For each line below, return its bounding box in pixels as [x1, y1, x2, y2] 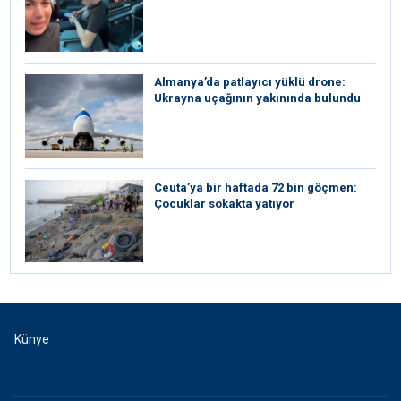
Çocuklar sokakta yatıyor [154, 196, 294, 210]
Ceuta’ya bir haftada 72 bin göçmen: [154, 180, 357, 194]
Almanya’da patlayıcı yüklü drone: [154, 75, 346, 90]
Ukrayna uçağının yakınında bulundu [154, 91, 361, 106]
